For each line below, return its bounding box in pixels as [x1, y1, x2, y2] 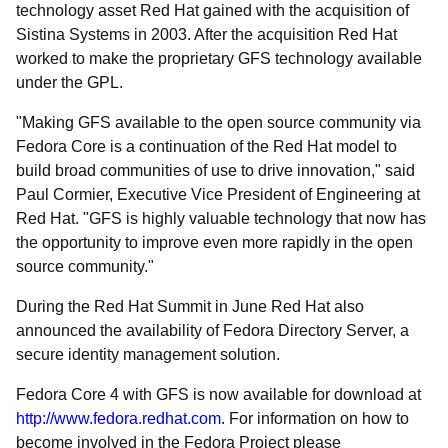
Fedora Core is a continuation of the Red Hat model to [16, 138, 397, 155]
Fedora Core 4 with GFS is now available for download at [16, 386, 421, 403]
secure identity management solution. [16, 346, 280, 363]
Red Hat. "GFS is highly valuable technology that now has [16, 210, 426, 227]
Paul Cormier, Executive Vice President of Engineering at [16, 186, 420, 203]
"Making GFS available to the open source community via [16, 114, 421, 131]
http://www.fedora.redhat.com [16, 410, 221, 427]
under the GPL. [16, 74, 123, 91]
